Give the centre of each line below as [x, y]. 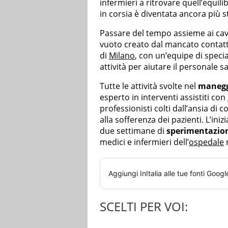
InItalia [151, 174]
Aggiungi [124, 174]
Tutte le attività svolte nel [149, 86]
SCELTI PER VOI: [144, 207]
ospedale [206, 142]
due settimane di [133, 131]
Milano [122, 56]
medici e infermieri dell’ [144, 142]
